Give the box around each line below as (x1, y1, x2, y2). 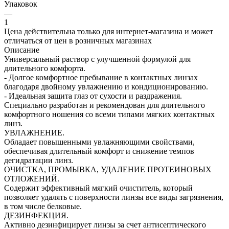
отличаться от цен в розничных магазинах (4, 36, 152, 45)
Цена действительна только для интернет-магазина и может (4, 27, 213, 36)
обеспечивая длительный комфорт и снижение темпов (4, 146, 194, 155)
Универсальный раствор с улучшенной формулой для (4, 54, 191, 63)
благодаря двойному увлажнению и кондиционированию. (4, 82, 208, 91)
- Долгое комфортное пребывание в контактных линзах (4, 73, 198, 82)
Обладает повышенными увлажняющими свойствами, (4, 137, 195, 146)
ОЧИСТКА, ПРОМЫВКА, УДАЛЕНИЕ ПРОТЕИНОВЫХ (4, 165, 212, 174)
